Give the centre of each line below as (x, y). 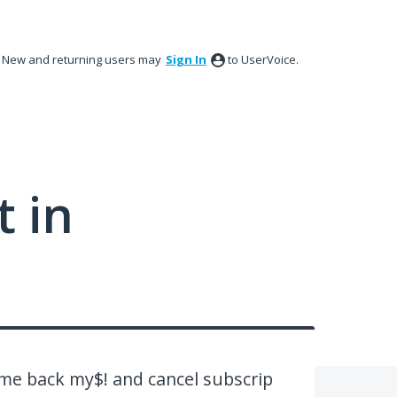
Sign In (186, 59)
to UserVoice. (263, 59)
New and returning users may (83, 59)
